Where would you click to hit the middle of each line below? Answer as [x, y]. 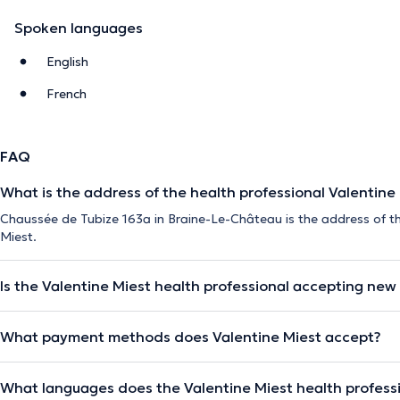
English [67, 61]
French [67, 93]
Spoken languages [79, 27]
